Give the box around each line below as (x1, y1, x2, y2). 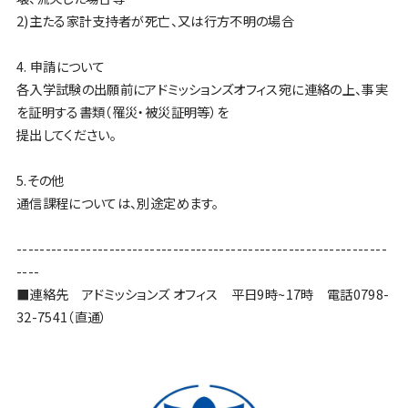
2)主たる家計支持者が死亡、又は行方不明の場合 (15, 10, 295, 30)
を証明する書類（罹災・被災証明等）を (15, 101, 229, 121)
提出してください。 (15, 124, 117, 144)
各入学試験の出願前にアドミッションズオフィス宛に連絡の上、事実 (15, 78, 389, 98)
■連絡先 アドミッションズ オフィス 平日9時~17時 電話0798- (15, 283, 390, 303)
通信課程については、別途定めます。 (15, 192, 219, 212)
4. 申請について (15, 56, 106, 76)
